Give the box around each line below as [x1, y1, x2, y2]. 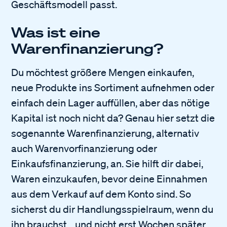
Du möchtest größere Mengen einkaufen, [11, 66, 195, 79]
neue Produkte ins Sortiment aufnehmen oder [11, 81, 215, 94]
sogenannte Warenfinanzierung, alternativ [11, 127, 200, 139]
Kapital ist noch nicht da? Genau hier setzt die [11, 111, 215, 124]
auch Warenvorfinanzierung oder [11, 142, 158, 155]
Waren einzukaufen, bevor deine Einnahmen [11, 172, 208, 185]
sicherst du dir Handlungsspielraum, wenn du [11, 203, 214, 215]
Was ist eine [11, 23, 101, 41]
